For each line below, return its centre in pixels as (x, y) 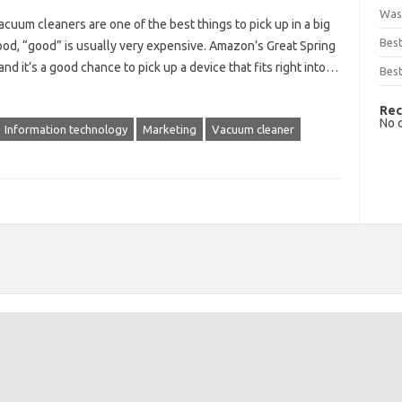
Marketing (169, 129)
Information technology (66, 129)
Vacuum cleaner (253, 129)
